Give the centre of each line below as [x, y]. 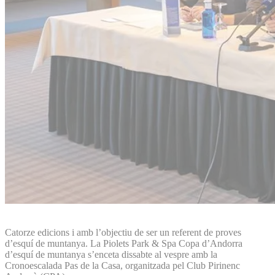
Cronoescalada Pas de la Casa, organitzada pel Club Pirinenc [122, 265]
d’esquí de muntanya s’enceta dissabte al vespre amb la [111, 254]
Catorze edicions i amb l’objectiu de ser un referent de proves [123, 232]
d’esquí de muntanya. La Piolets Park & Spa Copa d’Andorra [124, 243]
